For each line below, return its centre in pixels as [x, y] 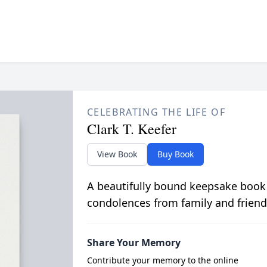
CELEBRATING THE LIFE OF [156, 112]
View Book [117, 154]
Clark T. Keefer [131, 128]
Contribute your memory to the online [162, 260]
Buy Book [175, 154]
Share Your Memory [133, 242]
